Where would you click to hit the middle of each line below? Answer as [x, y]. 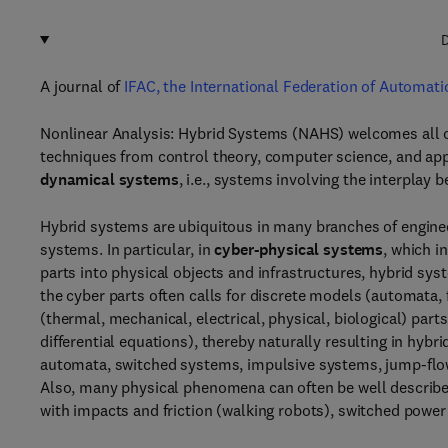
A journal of [82, 86]
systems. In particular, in [127, 249]
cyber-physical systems [299, 249]
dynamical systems [109, 179]
